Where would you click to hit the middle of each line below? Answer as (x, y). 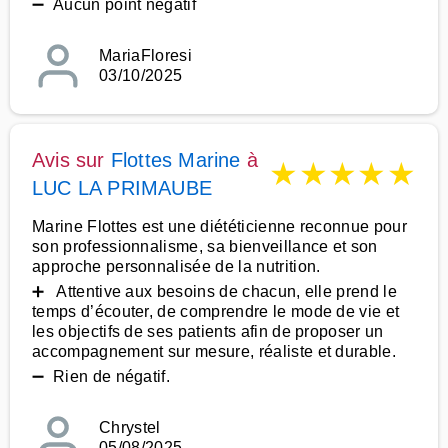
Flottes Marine (175, 160)
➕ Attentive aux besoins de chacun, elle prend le (215, 291)
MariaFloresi (145, 55)
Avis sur (71, 160)
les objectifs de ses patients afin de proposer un (208, 331)
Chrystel (130, 427)
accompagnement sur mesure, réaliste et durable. (214, 351)
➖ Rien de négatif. (101, 376)
